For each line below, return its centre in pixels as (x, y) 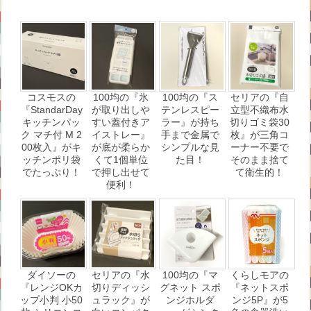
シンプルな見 (190, 148)
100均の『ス (190, 98)
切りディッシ (121, 288)
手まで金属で (190, 135)
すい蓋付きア (121, 123)
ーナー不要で (260, 148)
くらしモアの (260, 275)
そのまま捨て (260, 160)
